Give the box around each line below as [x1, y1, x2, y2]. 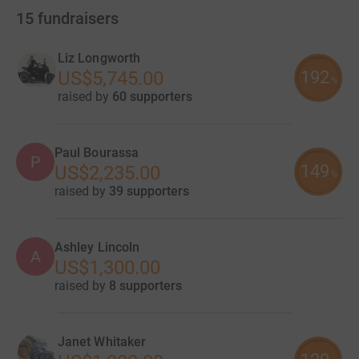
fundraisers [38, 9, 119, 29]
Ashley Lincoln [54, 240, 140, 256]
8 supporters [109, 278, 182, 294]
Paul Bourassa [54, 145, 139, 161]
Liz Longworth [58, 50, 141, 67]
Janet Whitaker [58, 334, 147, 350]
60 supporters [112, 89, 192, 105]
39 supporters [109, 184, 189, 200]
